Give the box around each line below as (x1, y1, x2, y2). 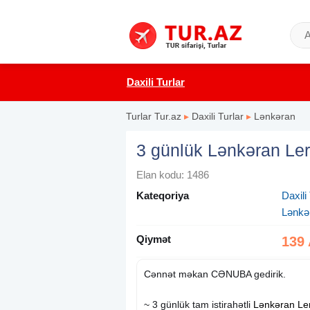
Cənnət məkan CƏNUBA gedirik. (144, 268, 286, 280)
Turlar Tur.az (126, 111, 181, 122)
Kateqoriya (136, 190, 189, 201)
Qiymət (136, 233, 171, 245)
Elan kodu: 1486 (136, 169, 209, 181)
